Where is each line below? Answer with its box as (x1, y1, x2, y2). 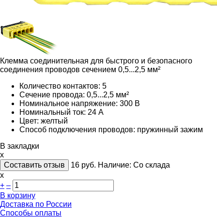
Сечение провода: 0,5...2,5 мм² (19, 90, 129, 99)
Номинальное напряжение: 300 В (19, 99, 140, 108)
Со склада (133, 160, 170, 169)
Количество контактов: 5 (19, 81, 107, 90)
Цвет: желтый (19, 116, 68, 125)
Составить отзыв (4, 160, 65, 169)
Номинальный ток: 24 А (19, 108, 104, 116)
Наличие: (98, 160, 133, 169)
